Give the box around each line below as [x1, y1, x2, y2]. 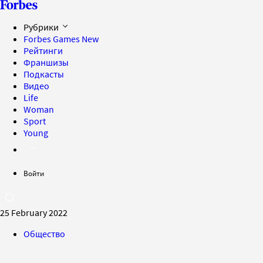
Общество [23, 228, 65, 240]
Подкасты [23, 68, 64, 80]
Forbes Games [23, 33, 82, 45]
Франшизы [23, 56, 69, 68]
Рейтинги [23, 45, 63, 56]
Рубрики [23, 21, 60, 33]
